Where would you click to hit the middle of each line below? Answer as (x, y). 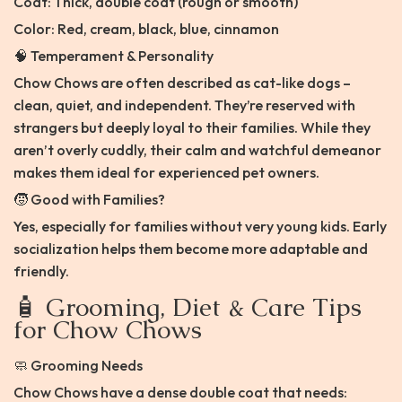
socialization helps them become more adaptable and (191, 249)
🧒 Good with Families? (89, 200)
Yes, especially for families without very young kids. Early (200, 227)
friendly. (41, 271)
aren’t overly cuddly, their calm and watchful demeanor (197, 150)
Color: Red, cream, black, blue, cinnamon (146, 29)
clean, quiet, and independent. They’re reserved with (184, 105)
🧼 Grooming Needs (78, 366)
